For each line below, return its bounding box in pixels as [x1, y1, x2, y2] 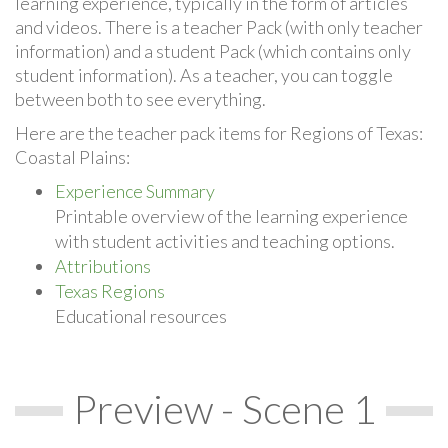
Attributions [55, 254, 151, 277]
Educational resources [55, 304, 227, 327]
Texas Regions [55, 279, 165, 302]
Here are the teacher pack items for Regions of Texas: [15, 121, 423, 144]
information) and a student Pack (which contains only [15, 39, 411, 62]
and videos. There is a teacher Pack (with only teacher [15, 15, 423, 38]
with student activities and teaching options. [55, 229, 395, 252]
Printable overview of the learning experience [55, 204, 408, 227]
